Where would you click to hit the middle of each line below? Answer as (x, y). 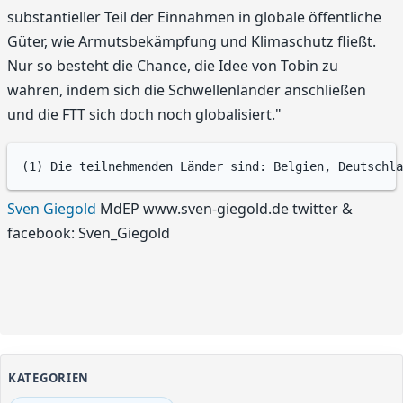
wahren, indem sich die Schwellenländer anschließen (187, 90)
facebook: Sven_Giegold (89, 233)
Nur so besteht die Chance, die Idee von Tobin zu (173, 65)
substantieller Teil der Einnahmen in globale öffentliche (194, 17)
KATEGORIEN (49, 378)
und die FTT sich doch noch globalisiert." (144, 114)
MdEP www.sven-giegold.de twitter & (224, 209)
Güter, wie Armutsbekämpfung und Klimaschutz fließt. (192, 41)
